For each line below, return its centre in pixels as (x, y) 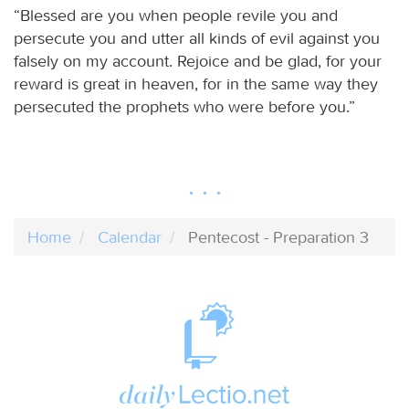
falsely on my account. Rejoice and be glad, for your (198, 61)
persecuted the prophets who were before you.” (184, 106)
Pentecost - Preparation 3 (278, 237)
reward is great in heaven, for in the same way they (196, 84)
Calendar (130, 237)
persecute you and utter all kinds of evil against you (197, 38)
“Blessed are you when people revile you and (176, 15)
